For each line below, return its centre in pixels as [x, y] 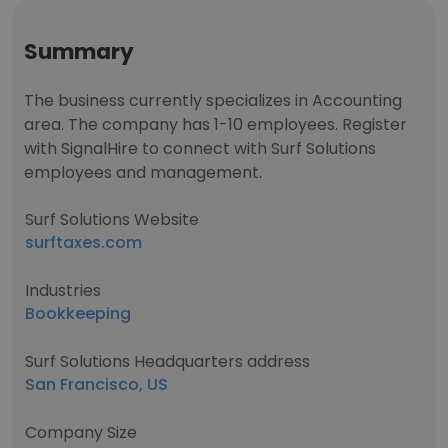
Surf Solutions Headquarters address [167, 361]
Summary [79, 51]
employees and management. [143, 172]
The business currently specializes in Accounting [213, 100]
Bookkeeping [78, 313]
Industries [63, 290]
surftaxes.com [83, 242]
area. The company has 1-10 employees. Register [215, 124]
